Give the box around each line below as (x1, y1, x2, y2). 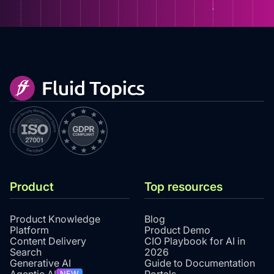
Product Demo (144, 224, 210, 237)
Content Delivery (10, 235, 86, 248)
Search (10, 246, 42, 259)
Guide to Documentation (144, 257, 255, 270)
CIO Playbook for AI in (144, 235, 245, 248)
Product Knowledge (10, 213, 100, 226)
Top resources (144, 179, 223, 194)
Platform (10, 224, 49, 237)
